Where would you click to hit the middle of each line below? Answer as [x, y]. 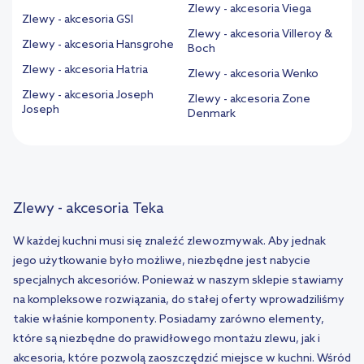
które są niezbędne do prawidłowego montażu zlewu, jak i [167, 340]
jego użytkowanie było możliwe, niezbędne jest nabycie [162, 262]
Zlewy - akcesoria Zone [249, 100]
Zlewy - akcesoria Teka [89, 209]
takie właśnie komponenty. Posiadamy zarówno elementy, [169, 320]
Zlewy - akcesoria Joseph [88, 96]
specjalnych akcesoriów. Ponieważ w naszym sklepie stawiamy [178, 281]
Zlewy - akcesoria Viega [249, 10]
